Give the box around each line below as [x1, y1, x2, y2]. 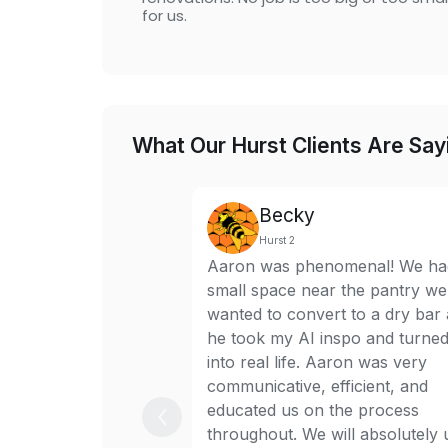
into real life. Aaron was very [207, 352, 427, 372]
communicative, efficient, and [207, 376, 428, 396]
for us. [142, 5, 187, 26]
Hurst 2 [259, 234, 295, 246]
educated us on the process [207, 400, 419, 420]
